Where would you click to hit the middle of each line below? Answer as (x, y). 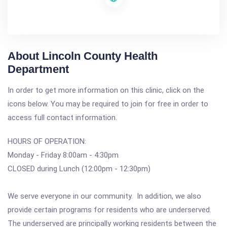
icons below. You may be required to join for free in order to (108, 104)
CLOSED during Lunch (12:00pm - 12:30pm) (79, 169)
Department (38, 69)
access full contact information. (62, 118)
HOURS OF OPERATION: (47, 141)
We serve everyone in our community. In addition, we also (104, 196)
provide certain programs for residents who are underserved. (109, 210)
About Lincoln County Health (83, 56)
